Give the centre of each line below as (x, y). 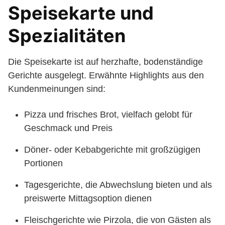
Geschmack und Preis (68, 128)
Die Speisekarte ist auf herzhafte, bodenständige (105, 62)
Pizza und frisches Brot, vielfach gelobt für (108, 115)
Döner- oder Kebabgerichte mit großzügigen (112, 150)
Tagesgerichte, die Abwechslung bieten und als (118, 185)
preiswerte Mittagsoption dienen (88, 198)
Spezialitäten (67, 36)
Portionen (43, 163)
